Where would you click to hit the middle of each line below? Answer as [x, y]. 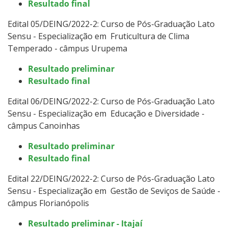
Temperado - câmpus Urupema [67, 48]
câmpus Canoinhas [44, 125]
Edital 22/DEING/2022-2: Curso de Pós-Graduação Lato [111, 178]
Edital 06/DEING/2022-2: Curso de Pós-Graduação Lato [111, 101]
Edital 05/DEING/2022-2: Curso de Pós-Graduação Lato [111, 24]
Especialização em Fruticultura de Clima [114, 36]
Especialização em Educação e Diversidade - [121, 113]
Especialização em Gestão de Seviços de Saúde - [129, 191]
